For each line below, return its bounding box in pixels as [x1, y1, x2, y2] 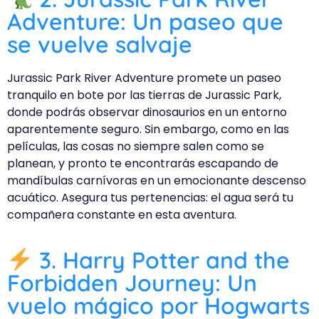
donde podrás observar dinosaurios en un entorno [7, 103, 287, 120]
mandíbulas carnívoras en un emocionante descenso [7, 172, 306, 189]
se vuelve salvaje [7, 29, 192, 58]
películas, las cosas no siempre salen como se [7, 137, 264, 155]
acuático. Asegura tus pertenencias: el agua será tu [7, 189, 293, 206]
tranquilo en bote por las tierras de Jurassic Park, [7, 86, 281, 103]
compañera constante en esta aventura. [7, 206, 236, 223]
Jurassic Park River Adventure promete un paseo [7, 69, 281, 86]
